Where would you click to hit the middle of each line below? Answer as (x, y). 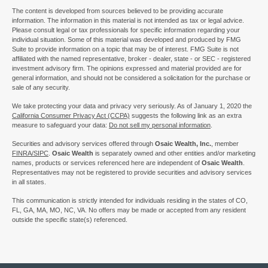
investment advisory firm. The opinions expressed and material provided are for (127, 68)
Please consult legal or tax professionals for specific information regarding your (126, 30)
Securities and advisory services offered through (83, 143)
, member (225, 143)
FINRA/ (23, 153)
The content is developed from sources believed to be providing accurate (118, 10)
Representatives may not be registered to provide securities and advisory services (132, 172)
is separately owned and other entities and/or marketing (174, 153)
